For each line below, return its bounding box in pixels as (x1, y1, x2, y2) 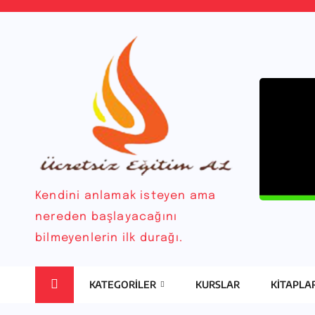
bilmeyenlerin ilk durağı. (35, 232, 183, 245)
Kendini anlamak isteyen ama (35, 190, 217, 202)
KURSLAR (195, 278, 240, 291)
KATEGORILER (89, 278, 158, 291)
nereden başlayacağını (35, 211, 178, 224)
